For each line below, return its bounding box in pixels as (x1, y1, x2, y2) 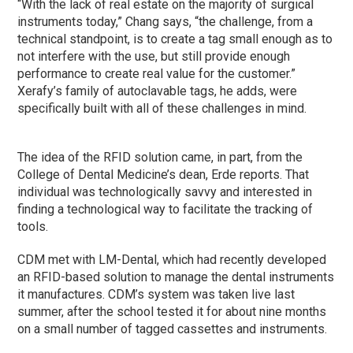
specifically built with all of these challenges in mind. (17, 100, 307, 116)
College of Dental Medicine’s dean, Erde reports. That (17, 166, 310, 182)
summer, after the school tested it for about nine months (17, 303, 327, 319)
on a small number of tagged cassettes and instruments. (17, 321, 328, 336)
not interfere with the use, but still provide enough (17, 48, 291, 64)
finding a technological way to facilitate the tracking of (17, 201, 314, 217)
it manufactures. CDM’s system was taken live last (17, 286, 295, 302)
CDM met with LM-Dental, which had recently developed (17, 251, 327, 267)
